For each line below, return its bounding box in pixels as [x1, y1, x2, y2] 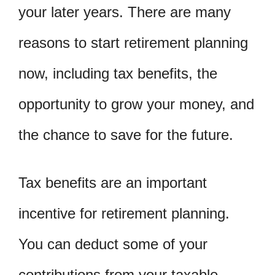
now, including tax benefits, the [18, 65, 217, 82]
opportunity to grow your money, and [18, 96, 254, 112]
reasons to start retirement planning [18, 34, 248, 51]
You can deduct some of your [18, 235, 207, 252]
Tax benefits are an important [18, 174, 207, 191]
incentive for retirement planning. [18, 204, 230, 222]
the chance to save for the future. [18, 126, 233, 143]
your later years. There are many [18, 4, 231, 20]
